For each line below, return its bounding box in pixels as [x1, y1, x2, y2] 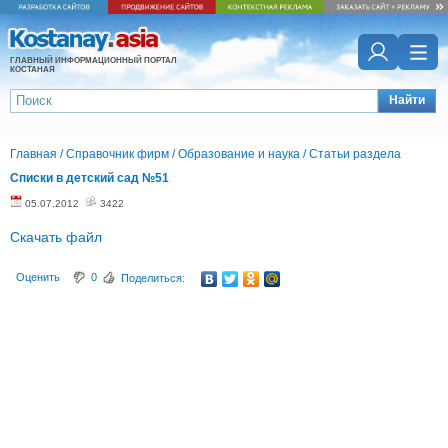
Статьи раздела [309, 147, 401, 161]
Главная [10, 147, 57, 161]
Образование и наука [178, 147, 300, 161]
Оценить [16, 271, 60, 283]
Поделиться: [121, 272, 185, 284]
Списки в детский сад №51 [10, 171, 169, 185]
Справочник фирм [66, 147, 169, 161]
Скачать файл [10, 229, 102, 245]
